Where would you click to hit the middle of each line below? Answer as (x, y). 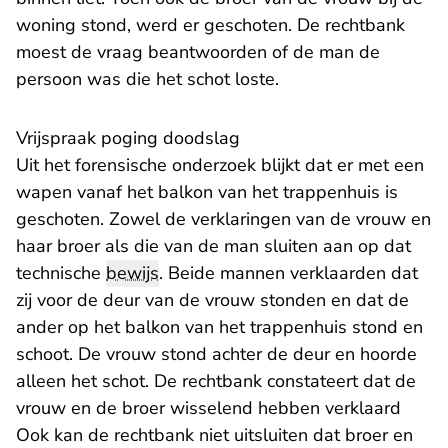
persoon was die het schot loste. (147, 79)
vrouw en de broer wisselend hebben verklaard (208, 408)
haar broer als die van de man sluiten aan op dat (213, 246)
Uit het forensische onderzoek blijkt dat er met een (220, 165)
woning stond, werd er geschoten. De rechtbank (210, 25)
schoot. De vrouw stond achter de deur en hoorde (216, 354)
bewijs (132, 273)
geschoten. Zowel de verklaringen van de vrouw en (223, 219)
